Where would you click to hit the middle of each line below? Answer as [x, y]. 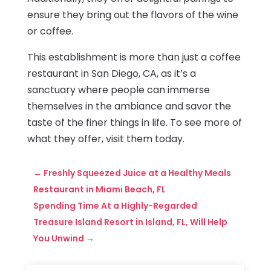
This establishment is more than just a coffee [134, 57]
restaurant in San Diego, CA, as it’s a [111, 74]
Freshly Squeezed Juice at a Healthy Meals [137, 173]
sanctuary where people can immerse [118, 90]
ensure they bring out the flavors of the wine [132, 15]
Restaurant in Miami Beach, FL [99, 190]
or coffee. [50, 31]
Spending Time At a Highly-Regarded [115, 206]
